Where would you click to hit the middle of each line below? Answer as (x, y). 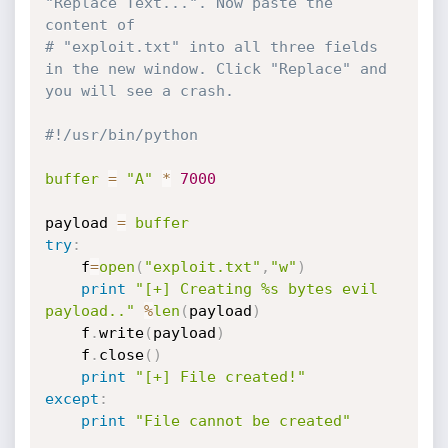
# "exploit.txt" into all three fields (211, 47)
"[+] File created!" (220, 377)
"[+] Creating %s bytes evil (256, 289)
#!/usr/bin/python (121, 135)
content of (94, 25)
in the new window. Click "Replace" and (215, 69)
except (71, 399)
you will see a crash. (139, 91)
